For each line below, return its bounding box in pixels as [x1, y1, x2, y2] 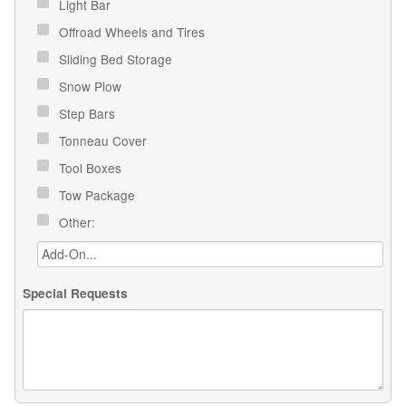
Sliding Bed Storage [59, 49, 176, 68]
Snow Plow [59, 76, 125, 95]
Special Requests [23, 285, 128, 303]
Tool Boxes [59, 158, 125, 177]
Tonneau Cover [59, 130, 150, 150]
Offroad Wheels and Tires [59, 22, 208, 41]
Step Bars [59, 103, 119, 122]
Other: [59, 212, 99, 231]
